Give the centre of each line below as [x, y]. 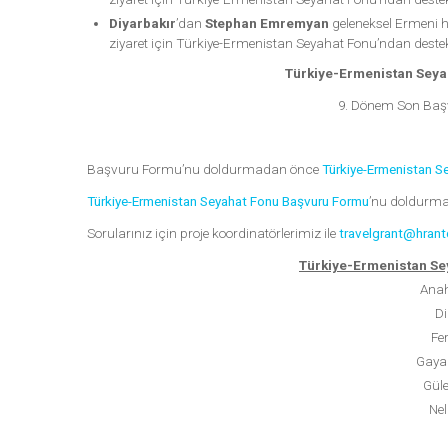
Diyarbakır [142, 22]
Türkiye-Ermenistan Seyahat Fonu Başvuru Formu [228, 200]
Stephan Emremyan [266, 22]
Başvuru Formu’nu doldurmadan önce [204, 168]
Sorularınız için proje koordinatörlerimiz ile [213, 232]
